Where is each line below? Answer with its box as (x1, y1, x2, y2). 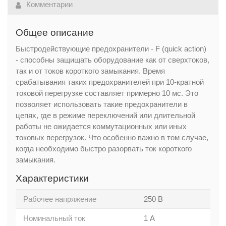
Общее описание (16, 27, 94, 38)
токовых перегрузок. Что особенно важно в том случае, (16, 133, 208, 142)
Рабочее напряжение (23, 195, 96, 203)
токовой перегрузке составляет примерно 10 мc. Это (16, 89, 198, 97)
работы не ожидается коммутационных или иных (16, 122, 187, 131)
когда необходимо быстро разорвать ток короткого (16, 144, 192, 153)
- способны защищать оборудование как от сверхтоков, (16, 55, 209, 64)
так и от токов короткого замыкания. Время (16, 67, 165, 75)
